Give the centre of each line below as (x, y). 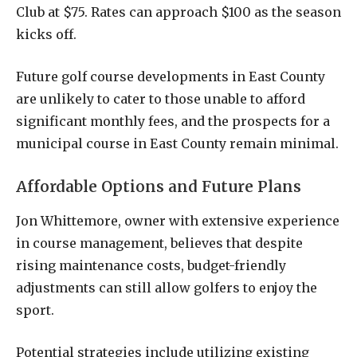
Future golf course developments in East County (171, 76)
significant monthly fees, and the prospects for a (173, 121)
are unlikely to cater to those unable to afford (161, 98)
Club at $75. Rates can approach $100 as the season (178, 12)
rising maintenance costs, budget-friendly (151, 266)
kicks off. (46, 35)
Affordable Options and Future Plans (159, 186)
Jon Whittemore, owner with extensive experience (178, 221)
